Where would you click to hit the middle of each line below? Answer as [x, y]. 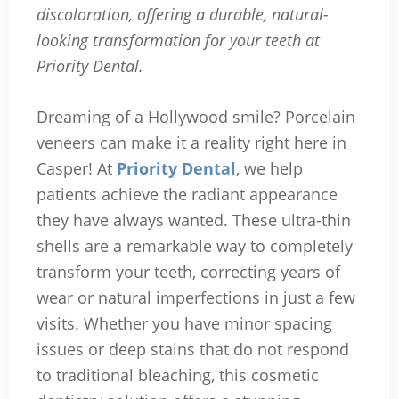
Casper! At [76, 169]
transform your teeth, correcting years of [188, 272]
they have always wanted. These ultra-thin [193, 220]
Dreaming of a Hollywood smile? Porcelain [195, 117]
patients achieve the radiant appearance [187, 195]
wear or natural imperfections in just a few [195, 298]
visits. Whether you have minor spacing [184, 324]
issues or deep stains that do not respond [192, 350]
